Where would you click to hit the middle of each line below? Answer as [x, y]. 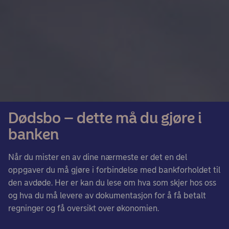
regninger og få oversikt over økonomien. [84, 208]
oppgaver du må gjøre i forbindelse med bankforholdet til [114, 170]
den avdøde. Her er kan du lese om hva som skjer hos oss [112, 182]
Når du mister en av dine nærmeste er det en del [98, 157]
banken [33, 134]
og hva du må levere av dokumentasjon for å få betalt [107, 195]
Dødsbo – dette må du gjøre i [105, 118]
